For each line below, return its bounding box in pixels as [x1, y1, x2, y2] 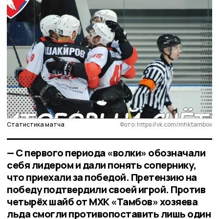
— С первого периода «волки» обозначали [7, 146, 205, 159]
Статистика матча [7, 120, 65, 129]
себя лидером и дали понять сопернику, [7, 158, 197, 172]
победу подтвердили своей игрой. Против [7, 182, 205, 196]
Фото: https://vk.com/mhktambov [120, 120, 212, 129]
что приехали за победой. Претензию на [7, 170, 197, 184]
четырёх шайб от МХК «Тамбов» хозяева [7, 195, 197, 208]
